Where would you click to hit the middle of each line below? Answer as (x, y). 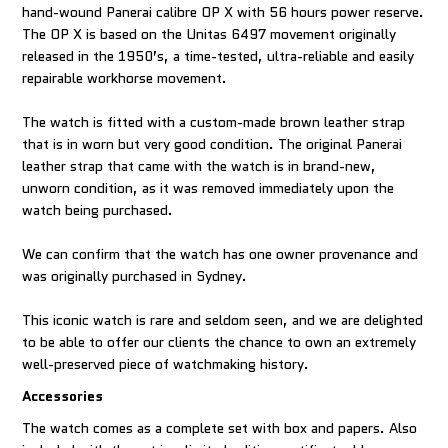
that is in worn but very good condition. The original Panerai (212, 144)
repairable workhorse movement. (125, 78)
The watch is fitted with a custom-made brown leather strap (214, 122)
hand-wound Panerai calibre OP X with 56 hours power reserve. (223, 12)
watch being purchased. (98, 210)
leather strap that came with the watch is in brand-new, (199, 166)
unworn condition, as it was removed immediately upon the (208, 188)
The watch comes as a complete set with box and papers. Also (220, 428)
